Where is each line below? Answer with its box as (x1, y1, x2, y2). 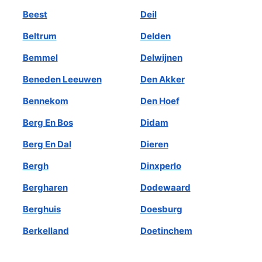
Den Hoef (140, 95, 180, 106)
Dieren (140, 138, 168, 150)
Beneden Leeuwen (22, 73, 102, 85)
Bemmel (22, 51, 58, 63)
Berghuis (22, 203, 61, 215)
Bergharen (22, 181, 68, 193)
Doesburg (140, 203, 182, 215)
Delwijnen (140, 51, 182, 63)
